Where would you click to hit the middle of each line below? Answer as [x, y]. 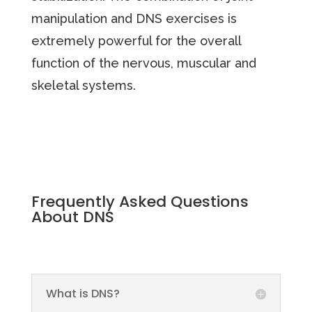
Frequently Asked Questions [140, 201]
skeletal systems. [83, 85]
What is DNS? [83, 293]
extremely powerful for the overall [136, 40]
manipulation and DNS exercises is [134, 18]
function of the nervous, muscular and [143, 63]
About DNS [72, 217]
